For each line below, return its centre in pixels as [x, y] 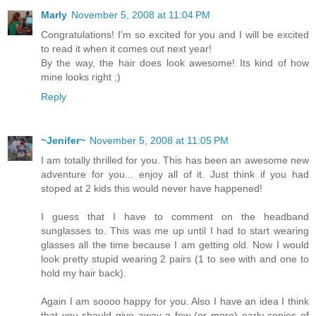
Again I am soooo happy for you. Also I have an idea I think [175, 301]
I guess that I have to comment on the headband [175, 217]
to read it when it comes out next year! [126, 49]
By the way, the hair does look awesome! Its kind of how [175, 63]
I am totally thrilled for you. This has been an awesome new [175, 160]
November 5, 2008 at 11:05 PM [159, 140]
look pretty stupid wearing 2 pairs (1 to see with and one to [175, 259]
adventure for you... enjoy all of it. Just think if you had [175, 174]
